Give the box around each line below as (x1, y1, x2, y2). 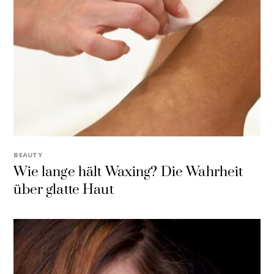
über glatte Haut (13, 181, 114, 199)
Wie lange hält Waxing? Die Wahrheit (13, 163, 243, 182)
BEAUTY (13, 149, 42, 160)
